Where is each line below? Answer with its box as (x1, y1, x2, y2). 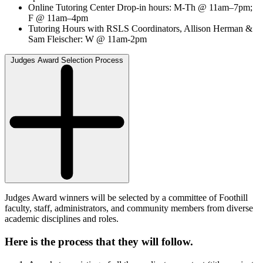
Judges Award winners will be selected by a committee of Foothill (5, 193, 248, 203)
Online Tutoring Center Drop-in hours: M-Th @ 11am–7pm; (28, 2, 252, 13)
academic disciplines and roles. (5, 214, 119, 224)
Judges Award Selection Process (11, 56, 123, 65)
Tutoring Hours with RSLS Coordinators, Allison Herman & (28, 23, 252, 34)
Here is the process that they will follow (5, 235, 190, 248)
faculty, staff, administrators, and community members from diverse (5, 203, 253, 214)
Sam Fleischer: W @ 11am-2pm (28, 34, 147, 45)
